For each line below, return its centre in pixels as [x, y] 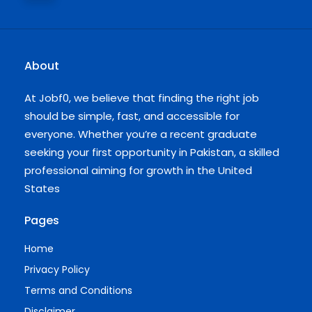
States [42, 188]
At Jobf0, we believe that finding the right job [142, 97]
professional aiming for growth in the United [138, 170]
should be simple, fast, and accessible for [132, 116]
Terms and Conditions [78, 290]
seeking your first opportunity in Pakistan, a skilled [152, 152]
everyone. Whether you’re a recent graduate [141, 134]
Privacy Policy [57, 269]
